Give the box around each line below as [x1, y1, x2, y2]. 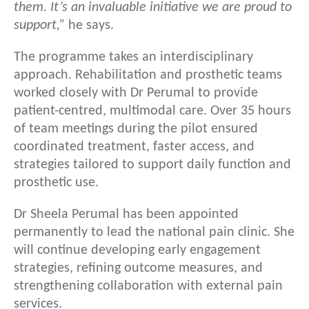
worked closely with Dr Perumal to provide [14, 86, 258, 101]
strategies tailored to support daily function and [14, 158, 291, 172]
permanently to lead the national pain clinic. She [14, 226, 295, 240]
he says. [65, 19, 117, 33]
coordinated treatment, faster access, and [14, 140, 255, 154]
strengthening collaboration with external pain [14, 279, 283, 294]
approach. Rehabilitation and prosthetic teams [14, 68, 282, 83]
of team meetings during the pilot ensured [14, 122, 258, 137]
